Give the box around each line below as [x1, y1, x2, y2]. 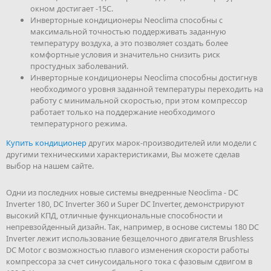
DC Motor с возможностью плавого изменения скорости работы [6, 244, 249, 255]
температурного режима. [30, 117, 127, 129]
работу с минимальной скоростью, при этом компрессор [30, 94, 247, 106]
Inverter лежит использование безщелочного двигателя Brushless [6, 232, 253, 244]
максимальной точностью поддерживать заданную [30, 25, 226, 37]
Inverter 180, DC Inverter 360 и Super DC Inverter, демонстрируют [6, 198, 244, 209]
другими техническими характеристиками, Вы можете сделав [6, 148, 240, 160]
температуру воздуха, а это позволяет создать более [30, 37, 228, 48]
